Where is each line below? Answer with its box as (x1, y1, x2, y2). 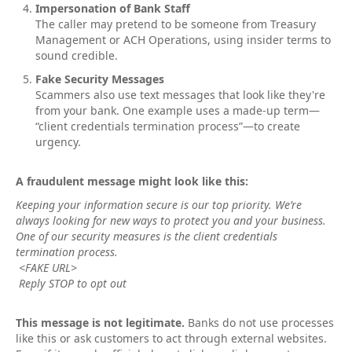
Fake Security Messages (35, 71, 164, 86)
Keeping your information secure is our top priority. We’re (16, 197, 302, 212)
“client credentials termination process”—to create (35, 119, 300, 134)
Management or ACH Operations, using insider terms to (35, 32, 331, 47)
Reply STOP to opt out (16, 276, 126, 291)
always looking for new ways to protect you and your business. (16, 213, 326, 228)
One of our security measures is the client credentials (16, 229, 277, 244)
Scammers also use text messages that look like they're (35, 87, 325, 102)
